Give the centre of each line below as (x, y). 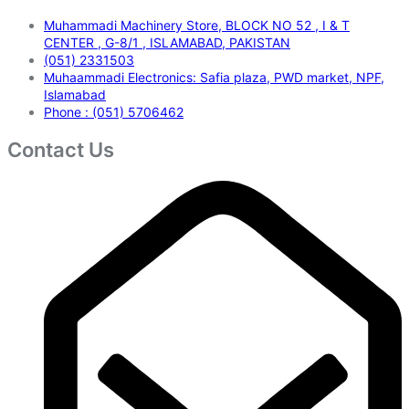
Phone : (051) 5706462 (114, 112)
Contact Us (61, 150)
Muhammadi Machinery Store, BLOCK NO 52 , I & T (197, 26)
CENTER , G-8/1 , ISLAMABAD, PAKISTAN (167, 43)
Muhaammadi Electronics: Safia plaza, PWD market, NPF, (214, 78)
